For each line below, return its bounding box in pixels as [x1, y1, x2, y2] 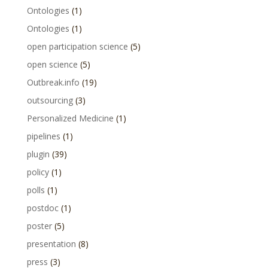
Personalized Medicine [26, 112, 114, 124]
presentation [26, 238, 76, 249]
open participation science [26, 41, 128, 52]
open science [26, 59, 78, 70]
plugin [26, 148, 50, 160]
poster [26, 220, 52, 232]
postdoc [26, 202, 59, 214]
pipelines [26, 130, 60, 142]
